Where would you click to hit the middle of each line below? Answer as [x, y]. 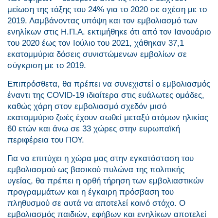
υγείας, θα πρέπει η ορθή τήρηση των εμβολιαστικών [106, 181]
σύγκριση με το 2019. [47, 66]
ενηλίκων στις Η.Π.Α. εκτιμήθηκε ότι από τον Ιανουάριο [109, 32]
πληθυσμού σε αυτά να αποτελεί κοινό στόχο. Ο [96, 203]
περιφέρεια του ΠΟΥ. [46, 140]
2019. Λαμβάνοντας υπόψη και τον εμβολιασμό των [102, 21]
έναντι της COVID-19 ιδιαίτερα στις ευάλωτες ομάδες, [106, 95]
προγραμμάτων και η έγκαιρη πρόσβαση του [91, 192]
